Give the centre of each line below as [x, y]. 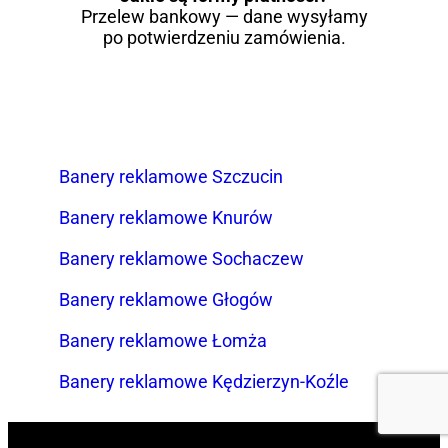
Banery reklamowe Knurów [166, 217]
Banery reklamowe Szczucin [171, 176]
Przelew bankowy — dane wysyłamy [224, 16]
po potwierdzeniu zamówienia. [224, 37]
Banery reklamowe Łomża [163, 340]
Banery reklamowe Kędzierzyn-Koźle [204, 381]
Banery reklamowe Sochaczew [182, 258]
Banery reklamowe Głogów [166, 299]
